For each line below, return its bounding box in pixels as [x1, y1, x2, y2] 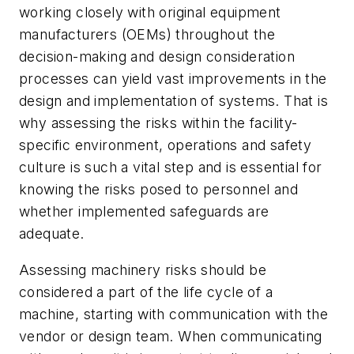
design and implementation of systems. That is [19, 92, 328, 110]
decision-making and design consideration [19, 48, 295, 66]
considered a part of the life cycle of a [19, 283, 273, 300]
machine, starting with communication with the [19, 305, 328, 322]
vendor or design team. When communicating [19, 327, 322, 345]
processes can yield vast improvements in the [19, 70, 327, 88]
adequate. [19, 225, 85, 243]
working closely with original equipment [19, 4, 281, 21]
